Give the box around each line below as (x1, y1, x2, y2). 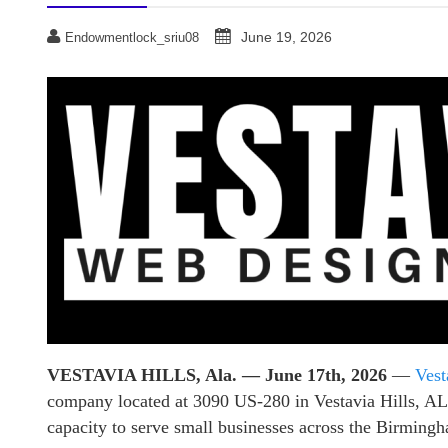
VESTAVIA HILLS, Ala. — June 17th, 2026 (47, 365, 392, 385)
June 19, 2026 (241, 29, 332, 45)
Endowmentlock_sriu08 (65, 30, 199, 45)
